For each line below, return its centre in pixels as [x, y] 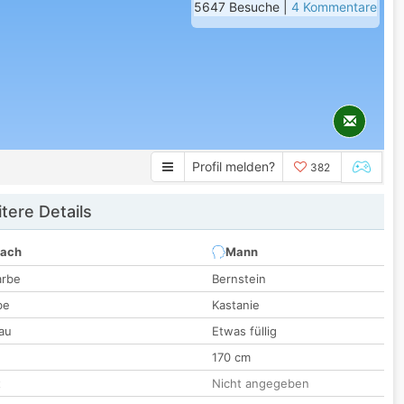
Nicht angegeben [261, 384]
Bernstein [239, 279]
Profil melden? [234, 166]
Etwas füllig [244, 331]
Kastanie [236, 305]
